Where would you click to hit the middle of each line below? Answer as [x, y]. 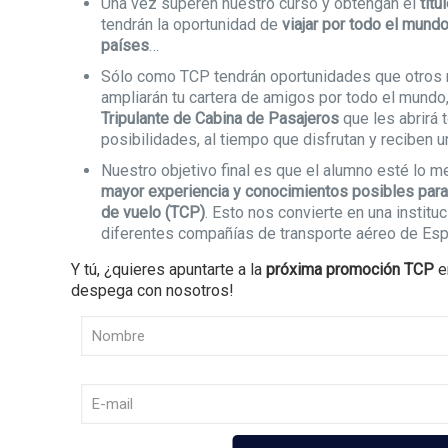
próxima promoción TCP [350, 269]
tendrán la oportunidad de [192, 24]
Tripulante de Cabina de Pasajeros [220, 118]
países [125, 45]
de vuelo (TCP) [153, 212]
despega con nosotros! [153, 290]
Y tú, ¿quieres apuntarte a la [169, 269]
